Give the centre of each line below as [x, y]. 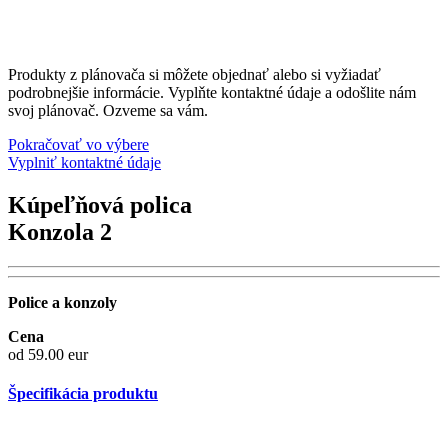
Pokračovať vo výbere [78, 144]
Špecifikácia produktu [83, 393]
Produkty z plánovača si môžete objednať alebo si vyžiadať [194, 74]
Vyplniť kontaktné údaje [84, 162]
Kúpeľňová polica [100, 204]
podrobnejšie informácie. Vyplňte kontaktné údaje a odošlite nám [212, 92]
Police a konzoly [62, 302]
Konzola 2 [60, 231]
